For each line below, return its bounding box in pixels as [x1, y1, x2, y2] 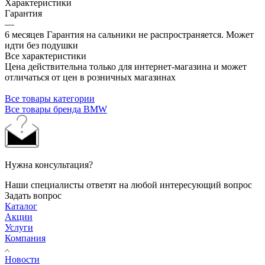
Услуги [5, 222, 33, 232]
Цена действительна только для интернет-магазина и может [5, 61, 247, 72]
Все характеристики [5, 50, 86, 61]
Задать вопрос [5, 190, 62, 201]
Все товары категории [5, 93, 95, 104]
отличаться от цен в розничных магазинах [5, 72, 176, 82]
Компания [5, 232, 46, 243]
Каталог [5, 201, 37, 211]
